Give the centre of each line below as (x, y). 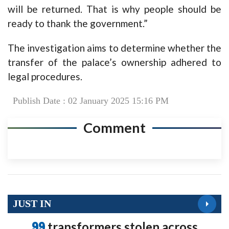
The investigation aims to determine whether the (114, 48)
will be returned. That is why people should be (114, 9)
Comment (114, 127)
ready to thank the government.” (78, 23)
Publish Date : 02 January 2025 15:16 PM (91, 100)
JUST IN (32, 204)
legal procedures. (45, 76)
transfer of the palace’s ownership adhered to (114, 62)
